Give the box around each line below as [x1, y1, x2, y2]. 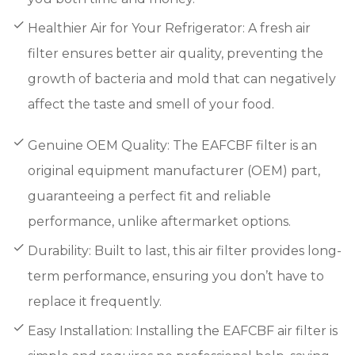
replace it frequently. [28, 293, 162, 309]
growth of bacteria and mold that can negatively [28, 71, 336, 86]
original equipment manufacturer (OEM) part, [28, 162, 320, 178]
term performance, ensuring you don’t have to [28, 268, 324, 284]
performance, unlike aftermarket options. [28, 213, 291, 229]
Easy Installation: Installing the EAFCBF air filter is [28, 323, 338, 338]
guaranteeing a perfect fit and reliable [28, 188, 271, 204]
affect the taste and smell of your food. [28, 96, 274, 112]
